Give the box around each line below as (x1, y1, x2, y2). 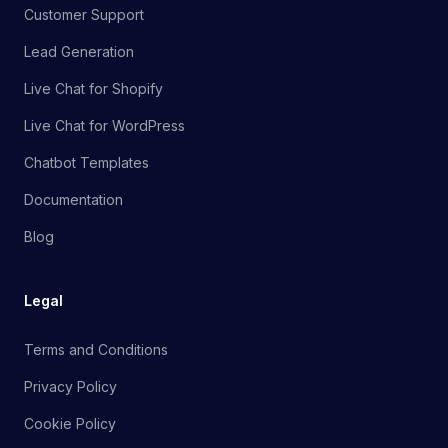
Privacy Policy (24, 378, 117, 396)
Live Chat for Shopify (24, 80, 163, 98)
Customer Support (24, 6, 144, 24)
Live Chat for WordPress (24, 117, 185, 135)
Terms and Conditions (24, 341, 168, 359)
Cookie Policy (24, 415, 116, 433)
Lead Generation (24, 43, 134, 61)
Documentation (24, 191, 123, 209)
